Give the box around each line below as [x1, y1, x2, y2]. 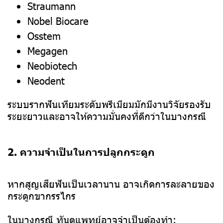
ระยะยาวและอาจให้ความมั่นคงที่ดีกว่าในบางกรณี [7, 109, 206, 122]
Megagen [27, 44, 68, 57]
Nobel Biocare [27, 14, 89, 27]
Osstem [27, 29, 61, 42]
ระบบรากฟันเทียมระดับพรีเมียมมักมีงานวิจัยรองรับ [7, 97, 211, 111]
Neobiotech [27, 59, 77, 72]
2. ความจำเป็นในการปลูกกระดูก [7, 145, 155, 158]
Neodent [27, 74, 65, 87]
